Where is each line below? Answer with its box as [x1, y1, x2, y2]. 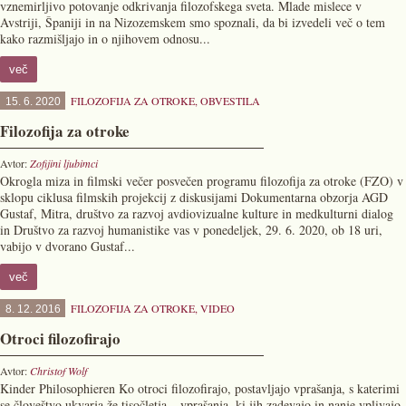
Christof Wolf [30, 363, 87, 378]
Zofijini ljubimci [30, 156, 98, 170]
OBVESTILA [200, 93, 260, 108]
